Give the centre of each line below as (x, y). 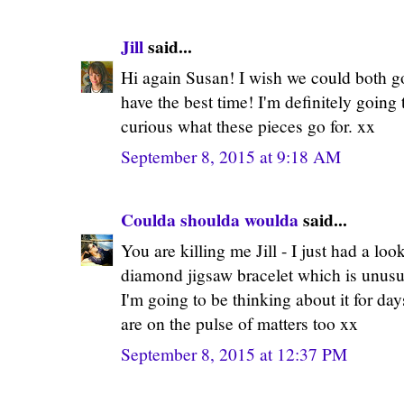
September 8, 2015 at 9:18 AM (231, 156)
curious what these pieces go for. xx (248, 125)
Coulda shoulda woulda (210, 219)
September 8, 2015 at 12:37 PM (234, 353)
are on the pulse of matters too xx (239, 323)
